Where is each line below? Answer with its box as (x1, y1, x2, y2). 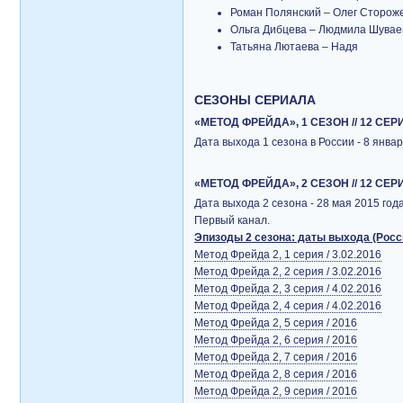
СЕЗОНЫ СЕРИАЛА (194, 93, 316, 107)
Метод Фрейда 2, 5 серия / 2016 (194, 317, 357, 329)
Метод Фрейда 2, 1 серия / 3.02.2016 (194, 248, 381, 261)
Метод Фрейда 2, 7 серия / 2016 (194, 351, 357, 363)
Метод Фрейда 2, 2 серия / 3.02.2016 (194, 265, 381, 278)
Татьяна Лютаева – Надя (230, 40, 358, 53)
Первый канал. (194, 214, 270, 227)
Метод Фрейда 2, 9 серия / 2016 (194, 385, 357, 398)
